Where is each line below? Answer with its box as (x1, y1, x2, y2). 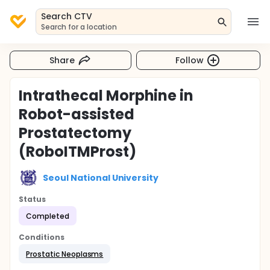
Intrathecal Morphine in (19, 86, 194, 105)
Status (19, 194, 46, 204)
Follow (175, 54, 204, 66)
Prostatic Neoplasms (26, 248, 104, 259)
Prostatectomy (19, 123, 131, 143)
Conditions (19, 232, 64, 242)
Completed (26, 210, 69, 221)
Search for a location (41, 22, 118, 32)
